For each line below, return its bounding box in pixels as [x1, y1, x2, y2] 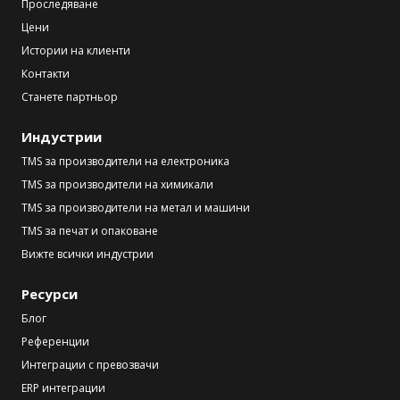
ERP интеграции [21, 379, 105, 396]
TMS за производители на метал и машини [21, 199, 250, 215]
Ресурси [21, 284, 78, 303]
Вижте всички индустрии [21, 246, 154, 262]
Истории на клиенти [21, 42, 130, 58]
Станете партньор [21, 88, 118, 104]
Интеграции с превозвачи [21, 356, 159, 372]
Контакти [21, 65, 70, 81]
